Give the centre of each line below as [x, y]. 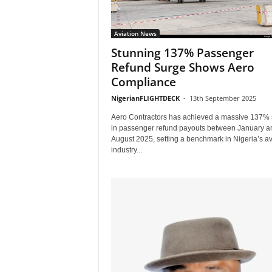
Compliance [143, 82]
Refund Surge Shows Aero [182, 67]
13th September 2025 [223, 98]
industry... [126, 150]
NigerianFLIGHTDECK [145, 98]
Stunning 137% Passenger [182, 53]
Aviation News [135, 33]
